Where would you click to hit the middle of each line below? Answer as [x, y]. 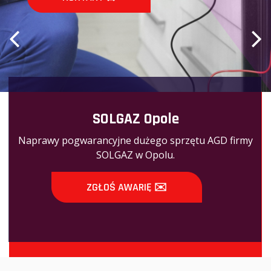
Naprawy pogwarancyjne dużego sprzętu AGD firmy [135, 140]
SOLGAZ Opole [135, 119]
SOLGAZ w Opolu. [135, 155]
